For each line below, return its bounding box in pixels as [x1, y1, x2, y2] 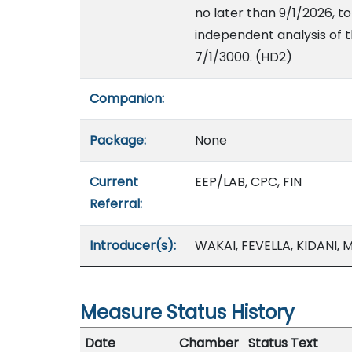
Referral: [90, 195, 142, 213]
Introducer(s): [90, 236, 176, 255]
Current [90, 173, 138, 191]
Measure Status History [80, 299, 295, 325]
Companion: [90, 90, 164, 108]
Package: [90, 131, 146, 149]
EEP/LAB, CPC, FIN [195, 173, 302, 191]
